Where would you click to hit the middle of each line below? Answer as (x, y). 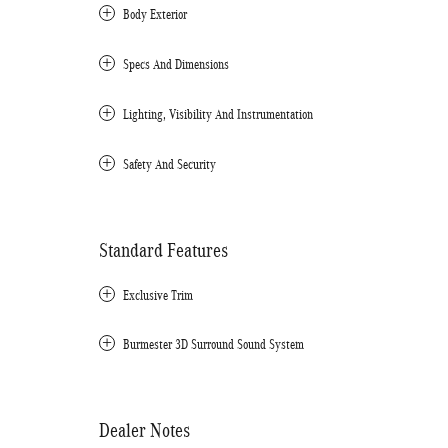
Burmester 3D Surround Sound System (213, 344)
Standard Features (163, 249)
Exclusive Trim (158, 295)
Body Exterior (155, 14)
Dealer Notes (144, 429)
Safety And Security (169, 164)
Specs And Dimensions (176, 64)
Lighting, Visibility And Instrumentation (218, 114)
